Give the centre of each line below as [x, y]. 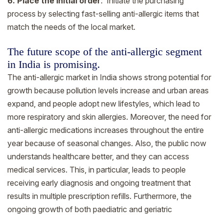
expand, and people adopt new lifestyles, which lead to [104, 103]
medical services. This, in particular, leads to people [97, 169]
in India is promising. [54, 64]
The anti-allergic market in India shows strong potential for [109, 77]
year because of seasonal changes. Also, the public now [107, 143]
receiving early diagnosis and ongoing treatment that [99, 183]
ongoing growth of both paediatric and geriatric [90, 209]
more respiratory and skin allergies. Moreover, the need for [109, 117]
